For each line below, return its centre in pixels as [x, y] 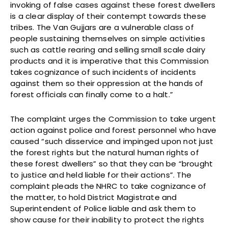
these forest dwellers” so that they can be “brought [112, 163]
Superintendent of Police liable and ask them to [103, 208]
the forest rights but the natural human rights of [105, 152]
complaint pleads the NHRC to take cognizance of [108, 186]
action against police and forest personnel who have [113, 130]
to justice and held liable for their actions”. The [101, 175]
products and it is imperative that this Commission [110, 61]
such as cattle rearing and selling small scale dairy [108, 49]
